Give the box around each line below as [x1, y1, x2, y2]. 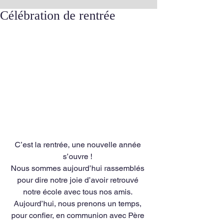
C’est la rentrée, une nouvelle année [14, 140, 143, 149]
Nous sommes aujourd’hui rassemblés [11, 164, 146, 173]
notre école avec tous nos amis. [23, 187, 134, 196]
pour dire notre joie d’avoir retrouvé [17, 175, 140, 185]
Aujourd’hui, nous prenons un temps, [14, 199, 143, 208]
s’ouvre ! [63, 152, 94, 161]
